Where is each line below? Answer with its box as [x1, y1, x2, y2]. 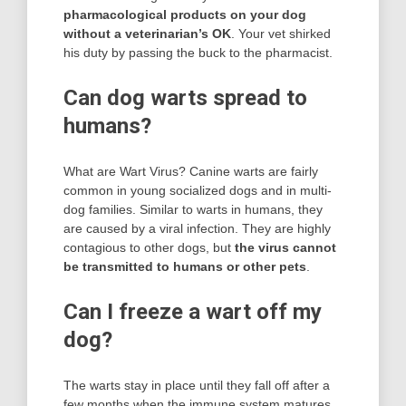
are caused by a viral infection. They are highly [63, 220, 331, 236]
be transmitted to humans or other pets [63, 258, 306, 274]
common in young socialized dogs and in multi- [63, 182, 332, 198]
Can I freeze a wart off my [63, 298, 322, 324]
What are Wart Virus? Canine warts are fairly [63, 163, 318, 179]
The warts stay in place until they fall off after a [63, 377, 330, 392]
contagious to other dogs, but [63, 239, 235, 255]
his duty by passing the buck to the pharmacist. [63, 44, 333, 60]
